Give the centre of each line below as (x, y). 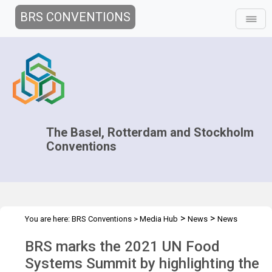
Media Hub (159, 219)
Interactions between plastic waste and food (143, 233)
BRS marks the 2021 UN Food (122, 246)
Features (40, 233)
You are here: (48, 219)
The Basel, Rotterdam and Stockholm (150, 132)
